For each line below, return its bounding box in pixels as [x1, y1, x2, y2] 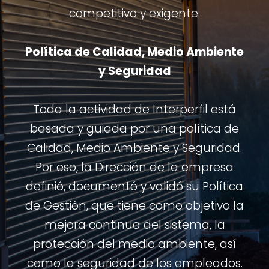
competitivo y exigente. [69, 5, 200, 22]
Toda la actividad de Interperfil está [33, 101, 236, 118]
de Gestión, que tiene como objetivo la [25, 198, 244, 214]
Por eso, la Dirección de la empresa [35, 159, 234, 175]
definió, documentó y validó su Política [26, 178, 243, 195]
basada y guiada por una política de [30, 121, 239, 137]
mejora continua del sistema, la [44, 217, 225, 233]
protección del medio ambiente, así [33, 236, 236, 252]
